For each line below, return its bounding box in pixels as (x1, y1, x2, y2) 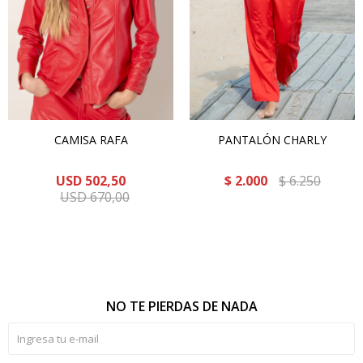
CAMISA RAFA (53, 132, 128, 147)
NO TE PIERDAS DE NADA (105, 297, 258, 315)
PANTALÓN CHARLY (218, 132, 327, 147)
